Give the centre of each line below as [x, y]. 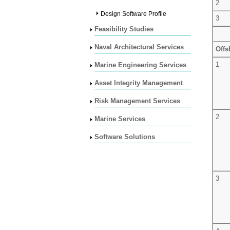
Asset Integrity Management [139, 83]
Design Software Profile [133, 14]
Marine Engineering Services [140, 65]
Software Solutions [125, 137]
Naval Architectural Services [139, 47]
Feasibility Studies [124, 29]
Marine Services [120, 119]
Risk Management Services [137, 101]
